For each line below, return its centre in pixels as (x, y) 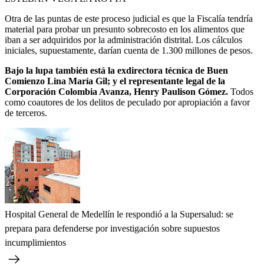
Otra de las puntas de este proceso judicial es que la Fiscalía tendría (129, 18)
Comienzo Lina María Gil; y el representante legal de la (115, 81)
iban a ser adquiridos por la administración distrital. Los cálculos (123, 39)
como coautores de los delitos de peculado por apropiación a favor (127, 102)
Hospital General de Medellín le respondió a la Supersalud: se (119, 214)
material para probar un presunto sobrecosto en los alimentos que (125, 29)
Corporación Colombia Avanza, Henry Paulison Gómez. (116, 91)
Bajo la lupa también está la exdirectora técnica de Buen (116, 70)
